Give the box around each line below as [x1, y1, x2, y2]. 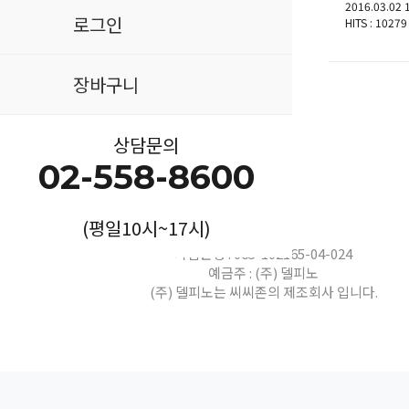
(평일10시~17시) [81, 215, 211, 241]
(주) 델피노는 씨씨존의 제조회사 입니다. [149, 282, 378, 301]
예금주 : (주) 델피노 [208, 263, 320, 282]
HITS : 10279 [345, 15, 407, 30]
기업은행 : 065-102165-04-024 [174, 244, 353, 263]
